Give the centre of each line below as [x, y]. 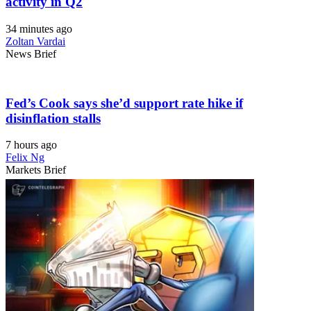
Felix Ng [25, 158]
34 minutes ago [39, 28]
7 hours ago [31, 145]
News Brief [31, 53]
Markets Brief [36, 170]
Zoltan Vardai [35, 41]
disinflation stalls [53, 118]
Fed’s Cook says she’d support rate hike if [124, 103]
